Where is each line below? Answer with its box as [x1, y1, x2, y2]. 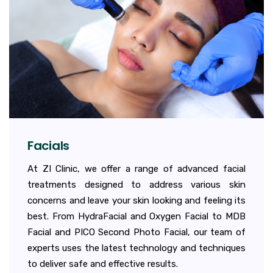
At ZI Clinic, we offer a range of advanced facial [27, 163, 246, 174]
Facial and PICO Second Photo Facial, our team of [27, 226, 246, 238]
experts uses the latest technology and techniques [27, 242, 246, 253]
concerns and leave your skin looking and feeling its [27, 194, 246, 206]
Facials [27, 136, 69, 154]
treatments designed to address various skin [27, 179, 246, 190]
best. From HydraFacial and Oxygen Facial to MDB [27, 210, 246, 222]
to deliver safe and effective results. [27, 258, 178, 269]
